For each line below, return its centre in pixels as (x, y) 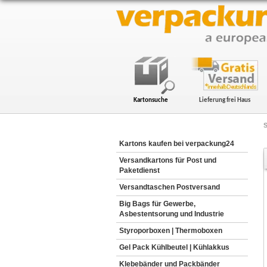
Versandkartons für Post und (167, 160)
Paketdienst (139, 170)
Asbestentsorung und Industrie (171, 214)
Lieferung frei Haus (224, 100)
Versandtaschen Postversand (169, 187)
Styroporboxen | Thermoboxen (170, 231)
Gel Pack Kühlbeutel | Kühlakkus (174, 247)
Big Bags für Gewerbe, (157, 204)
